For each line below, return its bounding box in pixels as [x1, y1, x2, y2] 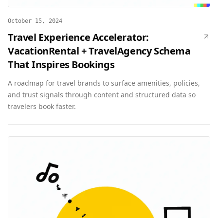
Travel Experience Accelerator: [8, 31, 149, 44]
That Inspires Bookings [8, 58, 115, 71]
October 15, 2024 [8, 18, 62, 24]
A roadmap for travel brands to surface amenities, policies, [8, 78, 200, 88]
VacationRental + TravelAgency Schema [8, 44, 191, 57]
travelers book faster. [8, 102, 76, 111]
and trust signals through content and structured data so [8, 90, 196, 99]
